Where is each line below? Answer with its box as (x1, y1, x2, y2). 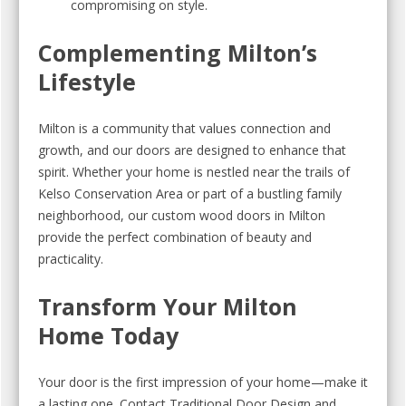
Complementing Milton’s (38, 37, 317, 68)
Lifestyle (38, 66, 136, 97)
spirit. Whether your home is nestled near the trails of (38, 163, 350, 180)
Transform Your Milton (38, 291, 297, 322)
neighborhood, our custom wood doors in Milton (38, 207, 325, 224)
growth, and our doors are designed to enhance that (38, 141, 346, 159)
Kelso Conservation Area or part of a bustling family (38, 185, 342, 202)
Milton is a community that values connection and (38, 120, 331, 137)
